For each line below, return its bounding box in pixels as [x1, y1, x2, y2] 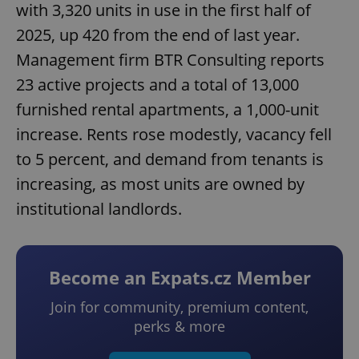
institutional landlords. [16, 198, 182, 220]
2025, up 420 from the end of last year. [16, 24, 300, 46]
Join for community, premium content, [50, 297, 309, 317]
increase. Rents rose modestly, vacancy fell [16, 123, 332, 146]
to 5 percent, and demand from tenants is [16, 148, 324, 171]
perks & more [134, 317, 225, 337]
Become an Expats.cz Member [48, 265, 311, 290]
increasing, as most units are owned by [16, 173, 305, 196]
